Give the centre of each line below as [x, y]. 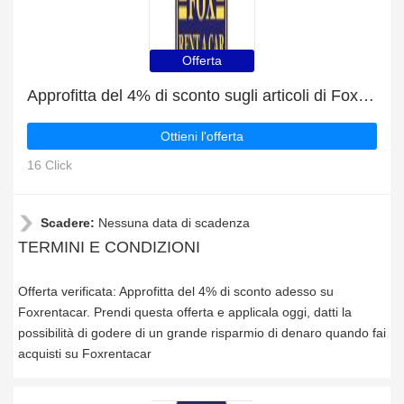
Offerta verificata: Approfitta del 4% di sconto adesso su [176, 291]
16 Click [50, 165]
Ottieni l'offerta [202, 136]
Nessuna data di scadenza [174, 223]
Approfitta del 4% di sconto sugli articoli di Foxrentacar [366, 96]
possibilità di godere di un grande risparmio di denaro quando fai [202, 333]
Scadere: [69, 223]
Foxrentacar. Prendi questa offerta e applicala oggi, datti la [185, 312]
